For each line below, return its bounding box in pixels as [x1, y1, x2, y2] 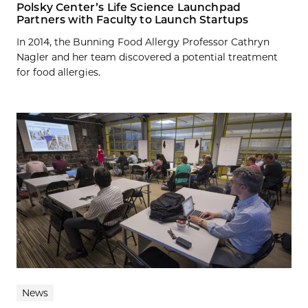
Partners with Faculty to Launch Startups [16, 13, 249, 27]
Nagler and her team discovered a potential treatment [16, 51, 278, 64]
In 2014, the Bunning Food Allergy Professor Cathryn [16, 36, 269, 49]
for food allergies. [16, 66, 100, 79]
